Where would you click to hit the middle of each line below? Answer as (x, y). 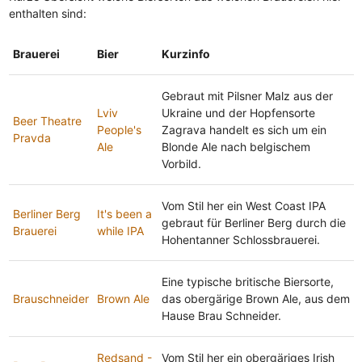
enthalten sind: (47, 13)
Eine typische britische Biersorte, (247, 281)
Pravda (32, 137)
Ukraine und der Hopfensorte (238, 112)
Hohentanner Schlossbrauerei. (240, 239)
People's (119, 129)
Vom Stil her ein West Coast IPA (243, 205)
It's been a (124, 213)
